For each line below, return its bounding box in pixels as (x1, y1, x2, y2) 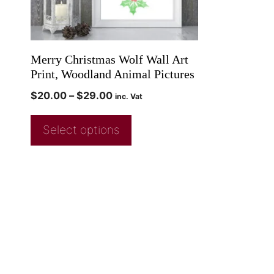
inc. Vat (115, 92, 143, 102)
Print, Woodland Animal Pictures (31, 67, 194, 81)
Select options (43, 123, 119, 138)
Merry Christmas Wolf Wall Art (31, 53, 188, 67)
